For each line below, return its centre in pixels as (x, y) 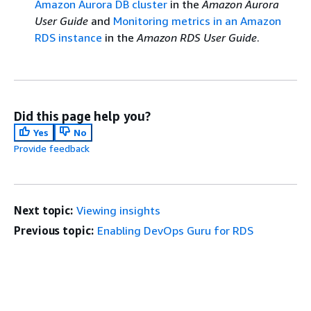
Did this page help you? (82, 116)
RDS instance (68, 37)
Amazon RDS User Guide (197, 37)
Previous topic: (54, 230)
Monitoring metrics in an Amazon (197, 21)
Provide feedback (52, 148)
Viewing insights (119, 210)
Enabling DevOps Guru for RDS (175, 230)
